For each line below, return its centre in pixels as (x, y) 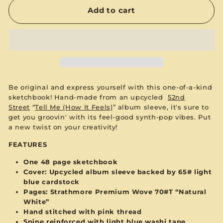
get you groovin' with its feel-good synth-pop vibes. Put (110, 117)
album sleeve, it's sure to (163, 107)
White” (38, 201)
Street (19, 107)
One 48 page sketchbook (71, 162)
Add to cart (111, 10)
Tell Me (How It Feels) (74, 107)
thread (129, 211)
